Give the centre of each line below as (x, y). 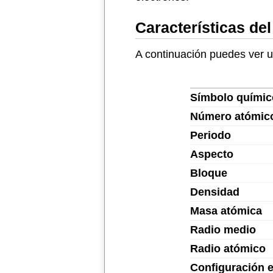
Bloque (209, 173)
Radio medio (223, 230)
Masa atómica (226, 211)
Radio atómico (228, 249)
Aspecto (212, 154)
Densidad (215, 192)
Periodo (211, 135)
